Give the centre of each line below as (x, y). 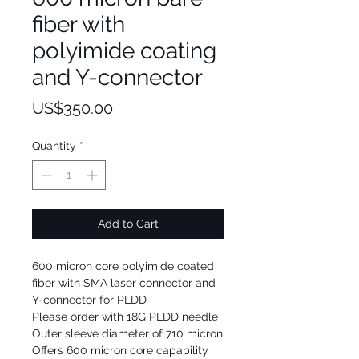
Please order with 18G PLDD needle (125, 317)
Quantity (54, 146)
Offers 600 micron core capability (120, 350)
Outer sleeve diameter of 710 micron (127, 333)
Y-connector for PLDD (89, 300)
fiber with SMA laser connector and (124, 283)
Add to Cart (128, 224)
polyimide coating (124, 51)
